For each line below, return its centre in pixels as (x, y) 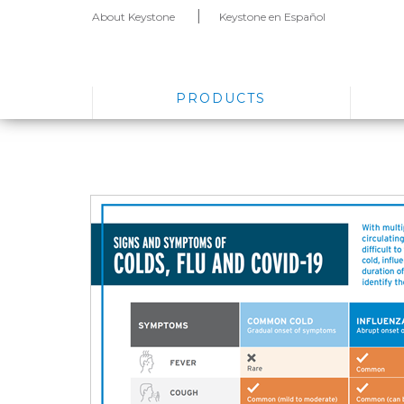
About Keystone (133, 17)
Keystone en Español (272, 17)
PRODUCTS (221, 98)
